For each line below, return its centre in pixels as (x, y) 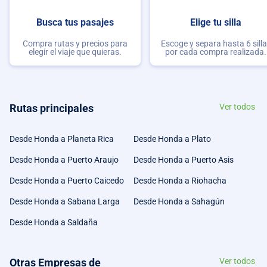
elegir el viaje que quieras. (75, 52)
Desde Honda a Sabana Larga (65, 201)
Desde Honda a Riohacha (180, 180)
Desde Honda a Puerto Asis (184, 159)
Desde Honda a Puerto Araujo (64, 159)
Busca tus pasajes (75, 22)
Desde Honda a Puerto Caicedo (67, 180)
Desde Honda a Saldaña (54, 222)
